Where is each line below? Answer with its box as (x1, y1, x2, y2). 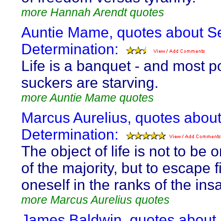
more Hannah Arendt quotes (21, 6, 164, 19)
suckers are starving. (21, 74, 158, 91)
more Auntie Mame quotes (21, 91, 154, 104)
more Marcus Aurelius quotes (21, 193, 170, 206)
